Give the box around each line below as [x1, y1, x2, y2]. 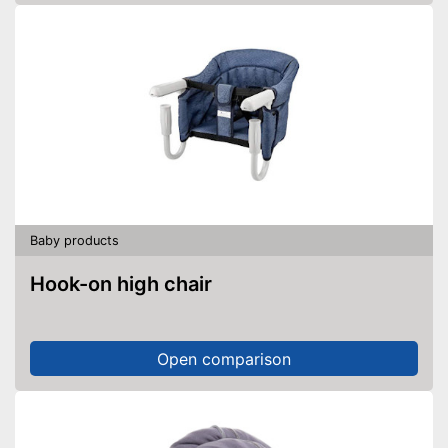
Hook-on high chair [45, 272, 212, 296]
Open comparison [157, 348, 291, 369]
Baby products [30, 232, 119, 248]
